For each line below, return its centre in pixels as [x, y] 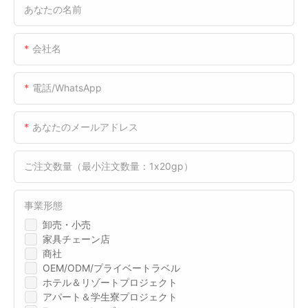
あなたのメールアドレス [85, 126]
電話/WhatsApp [67, 87]
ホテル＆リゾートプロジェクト [110, 282]
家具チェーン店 [76, 239]
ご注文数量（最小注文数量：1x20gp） [109, 166]
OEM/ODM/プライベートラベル [111, 267]
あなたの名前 [53, 9]
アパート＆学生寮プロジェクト [110, 296]
